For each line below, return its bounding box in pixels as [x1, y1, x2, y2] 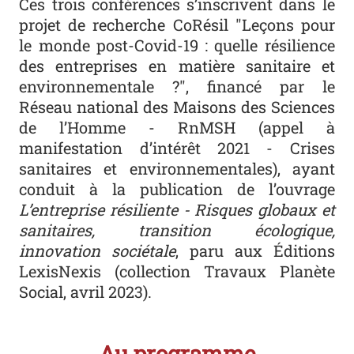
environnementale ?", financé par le [19, 75, 335, 96]
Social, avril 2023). [19, 281, 153, 302]
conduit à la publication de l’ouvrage [19, 178, 335, 199]
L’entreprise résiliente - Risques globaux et [19, 198, 335, 220]
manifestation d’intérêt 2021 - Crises [19, 137, 335, 158]
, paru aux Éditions [175, 239, 335, 261]
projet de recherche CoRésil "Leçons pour [19, 13, 335, 35]
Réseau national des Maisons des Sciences [19, 96, 335, 117]
